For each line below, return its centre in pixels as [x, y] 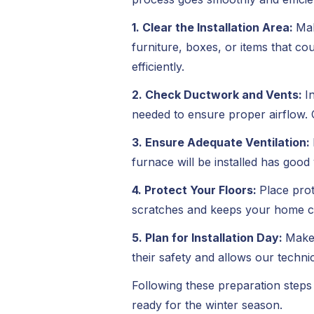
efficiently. [158, 67]
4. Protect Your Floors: [195, 190]
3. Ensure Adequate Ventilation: [222, 142]
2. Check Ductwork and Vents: [218, 95]
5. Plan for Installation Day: [208, 238]
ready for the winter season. [207, 305]
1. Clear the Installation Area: [213, 27]
